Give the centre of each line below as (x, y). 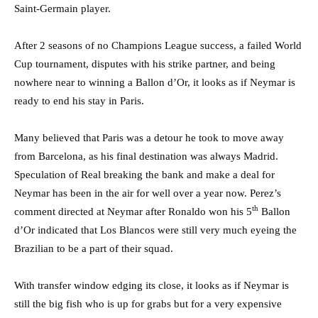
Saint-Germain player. (62, 8)
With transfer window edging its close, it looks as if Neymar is (152, 285)
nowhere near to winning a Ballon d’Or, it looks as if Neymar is (155, 82)
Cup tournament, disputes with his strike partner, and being (145, 64)
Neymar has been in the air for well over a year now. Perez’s (148, 193)
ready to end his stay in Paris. (79, 100)
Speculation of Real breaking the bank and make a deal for (144, 174)
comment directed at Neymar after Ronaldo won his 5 (133, 211)
